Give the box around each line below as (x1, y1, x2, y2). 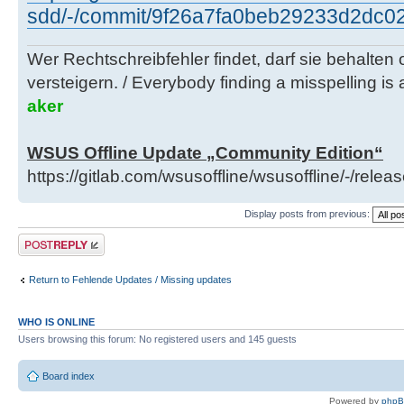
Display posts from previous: (244, 207, 372, 219)
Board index (42, 371, 95, 382)
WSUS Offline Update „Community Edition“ (27, 142, 383, 162)
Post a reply (18, 233, 70, 244)
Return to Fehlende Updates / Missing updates (29, 274, 232, 286)
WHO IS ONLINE (18, 316, 95, 327)
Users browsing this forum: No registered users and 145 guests (18, 333, 297, 344)
